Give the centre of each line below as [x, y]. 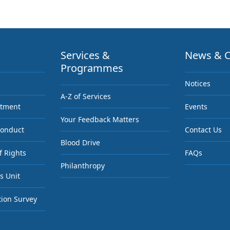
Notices [197, 83]
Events [196, 106]
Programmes [92, 68]
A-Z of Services [86, 96]
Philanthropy [83, 165]
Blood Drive [81, 142]
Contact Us [203, 129]
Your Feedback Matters [100, 119]
